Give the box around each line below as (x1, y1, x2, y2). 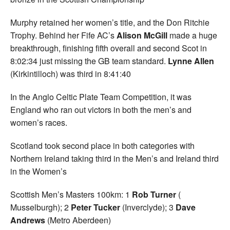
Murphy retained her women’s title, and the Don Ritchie (10, 16, 209, 29)
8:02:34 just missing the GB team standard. (10, 55, 168, 67)
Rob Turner (132, 188, 176, 201)
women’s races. (10, 117, 67, 129)
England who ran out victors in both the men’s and (10, 104, 191, 116)
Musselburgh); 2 (10, 201, 71, 214)
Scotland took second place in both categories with (10, 140, 195, 152)
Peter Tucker (71, 201, 120, 214)
